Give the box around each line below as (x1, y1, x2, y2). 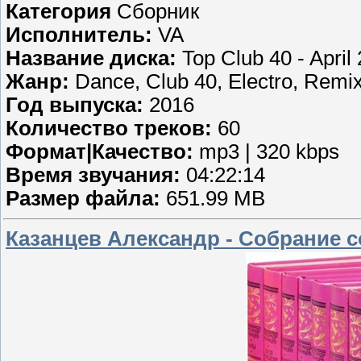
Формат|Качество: (6, 139, 193, 163)
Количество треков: (6, 116, 212, 139)
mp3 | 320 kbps (193, 139, 339, 163)
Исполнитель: (6, 23, 152, 46)
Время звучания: (6, 163, 180, 186)
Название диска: (6, 46, 176, 69)
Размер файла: (6, 186, 160, 210)
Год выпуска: (6, 93, 143, 116)
